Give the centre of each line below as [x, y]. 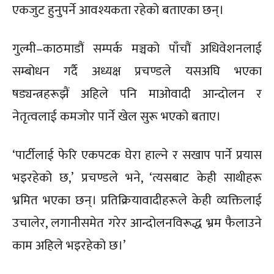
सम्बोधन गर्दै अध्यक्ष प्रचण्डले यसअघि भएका [137, 72]
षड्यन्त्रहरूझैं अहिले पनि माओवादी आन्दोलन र [137, 94]
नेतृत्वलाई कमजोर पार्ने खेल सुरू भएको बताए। [117, 117]
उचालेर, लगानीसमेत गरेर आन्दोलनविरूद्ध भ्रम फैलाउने [137, 223]
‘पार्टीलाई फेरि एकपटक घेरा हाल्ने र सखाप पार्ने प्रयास [137, 155]
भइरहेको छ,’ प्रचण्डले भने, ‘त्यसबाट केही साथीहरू [137, 178]
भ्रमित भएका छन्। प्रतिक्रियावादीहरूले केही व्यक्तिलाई [137, 201]
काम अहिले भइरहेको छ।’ [69, 246]
